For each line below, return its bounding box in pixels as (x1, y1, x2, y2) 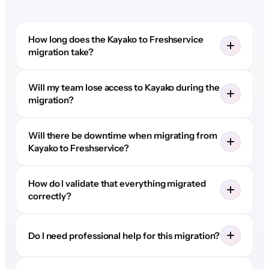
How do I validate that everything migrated (28, 178, 206, 190)
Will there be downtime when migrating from (28, 130, 217, 142)
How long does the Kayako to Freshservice (28, 34, 204, 46)
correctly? (28, 190, 72, 202)
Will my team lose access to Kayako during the (28, 82, 220, 94)
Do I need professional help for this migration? (28, 229, 220, 241)
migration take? (28, 46, 94, 58)
